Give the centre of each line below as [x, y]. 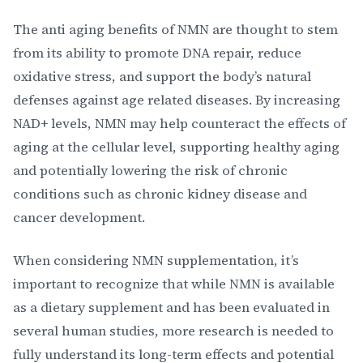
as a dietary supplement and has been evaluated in [171, 307]
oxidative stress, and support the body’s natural [162, 76]
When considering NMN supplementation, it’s [156, 260]
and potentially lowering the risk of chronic [150, 170]
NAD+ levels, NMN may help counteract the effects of [179, 123]
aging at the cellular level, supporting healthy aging [176, 147]
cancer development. [79, 217]
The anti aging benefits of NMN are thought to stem [175, 29]
